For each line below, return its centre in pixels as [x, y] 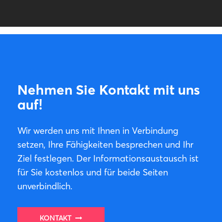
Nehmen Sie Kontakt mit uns [109, 90]
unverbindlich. [45, 186]
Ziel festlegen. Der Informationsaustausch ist [108, 158]
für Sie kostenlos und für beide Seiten [93, 172]
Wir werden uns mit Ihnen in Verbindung [98, 131]
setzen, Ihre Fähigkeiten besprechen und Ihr [105, 144]
